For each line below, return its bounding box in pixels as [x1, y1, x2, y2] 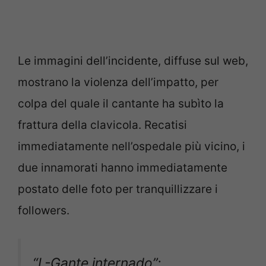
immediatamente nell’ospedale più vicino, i [18, 140, 245, 154]
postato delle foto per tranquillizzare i [18, 182, 218, 197]
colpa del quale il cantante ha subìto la [18, 97, 224, 111]
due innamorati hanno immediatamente [18, 161, 227, 175]
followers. [18, 204, 69, 218]
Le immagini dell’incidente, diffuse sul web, [18, 54, 248, 68]
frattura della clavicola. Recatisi [18, 118, 187, 132]
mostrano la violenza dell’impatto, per [18, 75, 218, 90]
